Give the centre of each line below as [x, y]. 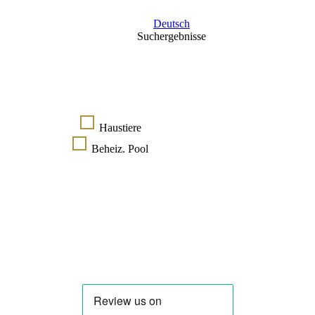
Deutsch [172, 24]
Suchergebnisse [172, 36]
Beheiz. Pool [119, 149]
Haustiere [118, 128]
